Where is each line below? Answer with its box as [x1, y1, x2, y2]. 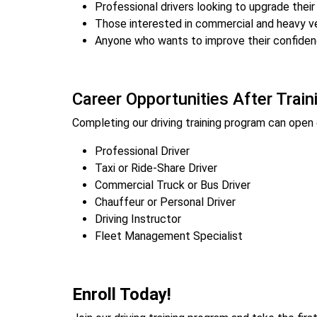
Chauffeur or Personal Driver [95, 195, 236, 209]
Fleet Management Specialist [95, 229, 243, 243]
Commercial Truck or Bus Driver [95, 178, 250, 192]
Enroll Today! [72, 284, 171, 304]
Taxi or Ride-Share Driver [95, 161, 217, 175]
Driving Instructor [95, 212, 181, 226]
